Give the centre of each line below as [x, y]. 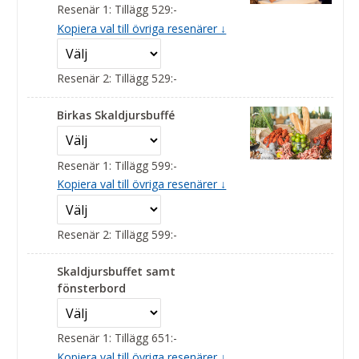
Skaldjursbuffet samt [117, 271]
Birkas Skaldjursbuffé [116, 115]
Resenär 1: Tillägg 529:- [117, 10]
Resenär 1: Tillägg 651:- [117, 338]
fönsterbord [92, 288]
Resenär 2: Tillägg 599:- [117, 234]
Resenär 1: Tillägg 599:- [117, 165]
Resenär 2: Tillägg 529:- [117, 79]
